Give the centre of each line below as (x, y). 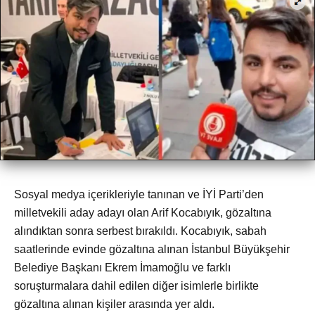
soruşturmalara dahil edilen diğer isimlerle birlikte (136, 286)
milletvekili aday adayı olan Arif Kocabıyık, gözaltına (143, 213)
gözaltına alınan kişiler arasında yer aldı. (114, 304)
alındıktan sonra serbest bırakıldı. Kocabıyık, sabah (140, 231)
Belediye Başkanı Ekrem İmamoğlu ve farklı (122, 268)
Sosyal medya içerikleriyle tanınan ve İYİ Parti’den (139, 195)
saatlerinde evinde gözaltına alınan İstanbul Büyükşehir (152, 250)
